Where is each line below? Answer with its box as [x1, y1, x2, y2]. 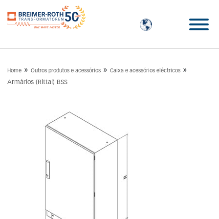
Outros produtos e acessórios [31, 68, 101, 73]
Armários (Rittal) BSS [7, 79, 67, 86]
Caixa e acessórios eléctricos [110, 68, 180, 73]
